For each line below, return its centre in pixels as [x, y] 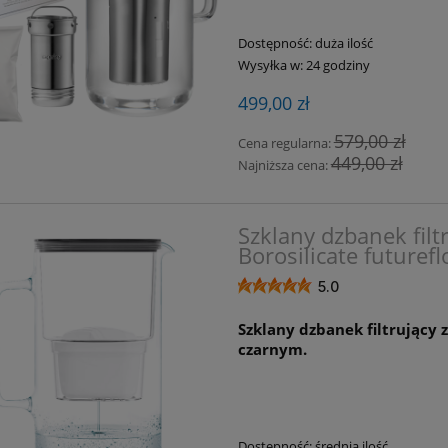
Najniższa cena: [284, 164]
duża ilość [343, 42]
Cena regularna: [285, 142]
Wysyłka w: [270, 64]
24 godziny [337, 64]
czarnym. [272, 348]
